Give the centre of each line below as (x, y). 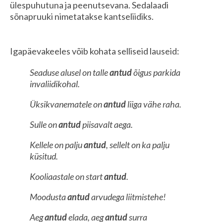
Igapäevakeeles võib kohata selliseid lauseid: (95, 51)
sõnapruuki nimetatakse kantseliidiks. (82, 16)
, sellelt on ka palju (138, 144)
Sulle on (44, 124)
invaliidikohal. (55, 83)
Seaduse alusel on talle (70, 72)
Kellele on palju (57, 144)
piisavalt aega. (107, 124)
